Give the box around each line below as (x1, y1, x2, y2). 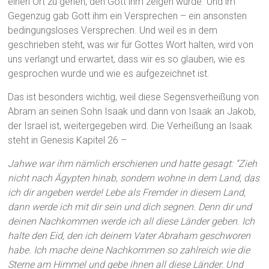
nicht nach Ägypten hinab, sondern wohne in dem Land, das (8, 172, 260, 184)
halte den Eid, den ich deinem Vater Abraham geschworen (8, 230, 251, 242)
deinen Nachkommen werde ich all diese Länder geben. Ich (8, 216, 255, 228)
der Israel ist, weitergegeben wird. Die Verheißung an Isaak (8, 120, 253, 132)
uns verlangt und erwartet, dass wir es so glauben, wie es (8, 53, 246, 65)
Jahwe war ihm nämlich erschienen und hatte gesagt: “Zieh (8, 158, 258, 170)
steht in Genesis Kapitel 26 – (8, 134, 127, 147)
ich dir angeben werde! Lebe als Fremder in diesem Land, (8, 187, 246, 199)
